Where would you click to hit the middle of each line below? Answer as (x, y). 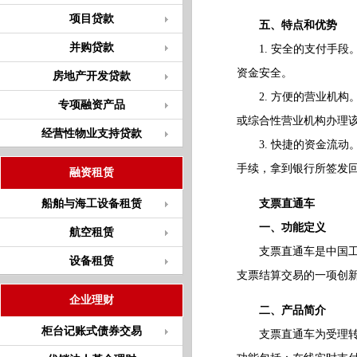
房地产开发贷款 (91, 76)
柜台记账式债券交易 (91, 331)
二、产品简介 (292, 310)
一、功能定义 (292, 228)
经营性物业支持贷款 (91, 133)
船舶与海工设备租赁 (91, 204)
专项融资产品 (91, 105)
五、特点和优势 (298, 25)
